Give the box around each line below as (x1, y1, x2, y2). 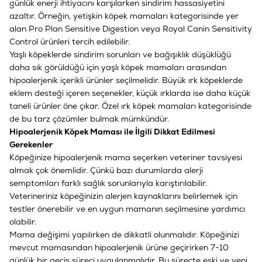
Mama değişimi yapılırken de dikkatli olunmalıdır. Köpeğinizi (9, 229, 239, 240)
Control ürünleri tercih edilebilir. (9, 36, 130, 47)
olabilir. (9, 216, 36, 227)
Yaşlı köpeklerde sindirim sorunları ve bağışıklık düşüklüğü (9, 49, 231, 60)
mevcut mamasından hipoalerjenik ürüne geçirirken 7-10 (9, 242, 229, 253)
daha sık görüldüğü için (9, 61, 99, 73)
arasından (187, 61, 226, 73)
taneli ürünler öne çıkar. (9, 100, 99, 111)
